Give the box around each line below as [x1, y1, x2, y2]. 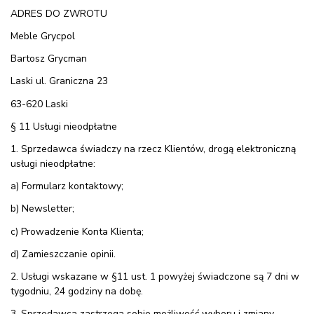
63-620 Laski [11, 97, 68, 111]
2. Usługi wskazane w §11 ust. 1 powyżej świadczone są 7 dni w [11, 269, 299, 283]
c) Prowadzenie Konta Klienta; [11, 224, 144, 238]
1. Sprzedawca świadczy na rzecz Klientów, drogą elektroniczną [11, 142, 296, 156]
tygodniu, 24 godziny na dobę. [11, 284, 143, 298]
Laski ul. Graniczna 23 [11, 74, 108, 88]
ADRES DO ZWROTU [11, 6, 107, 20]
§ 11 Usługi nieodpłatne [11, 119, 117, 133]
